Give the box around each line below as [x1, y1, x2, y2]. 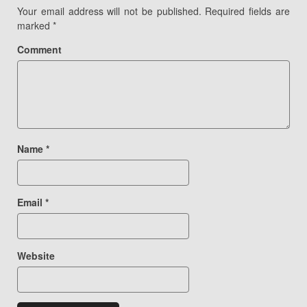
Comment [17, 42, 62, 56]
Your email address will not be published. [17, 3, 201, 18]
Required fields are [201, 3, 291, 18]
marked [17, 18, 53, 32]
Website [17, 248, 55, 262]
